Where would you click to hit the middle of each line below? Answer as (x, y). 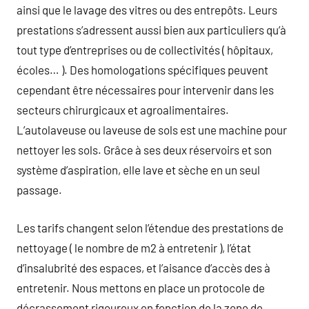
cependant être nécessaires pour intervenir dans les (145, 90)
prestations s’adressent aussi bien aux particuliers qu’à (151, 30)
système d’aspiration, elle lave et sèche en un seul (138, 170)
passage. (39, 190)
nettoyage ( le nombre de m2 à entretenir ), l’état (134, 247)
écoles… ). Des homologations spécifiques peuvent (142, 70)
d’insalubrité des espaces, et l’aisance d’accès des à (143, 267)
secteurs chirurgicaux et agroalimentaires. (123, 110)
